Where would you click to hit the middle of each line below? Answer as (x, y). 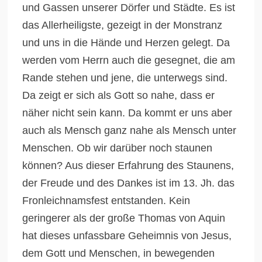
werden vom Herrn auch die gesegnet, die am (129, 60)
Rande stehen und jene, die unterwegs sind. (125, 78)
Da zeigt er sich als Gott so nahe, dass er (119, 95)
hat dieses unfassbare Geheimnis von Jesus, (127, 236)
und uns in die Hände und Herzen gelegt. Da (126, 43)
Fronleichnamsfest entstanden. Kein (106, 201)
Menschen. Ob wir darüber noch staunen (118, 148)
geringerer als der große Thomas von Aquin (124, 218)
